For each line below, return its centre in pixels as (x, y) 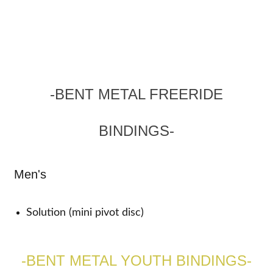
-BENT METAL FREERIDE (136, 94)
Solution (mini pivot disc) (85, 212)
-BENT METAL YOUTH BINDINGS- (136, 260)
